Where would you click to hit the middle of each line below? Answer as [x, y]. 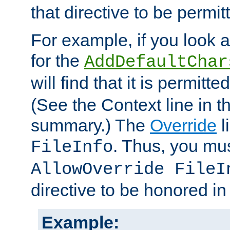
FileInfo [72, 148]
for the [57, 61]
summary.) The [90, 126]
